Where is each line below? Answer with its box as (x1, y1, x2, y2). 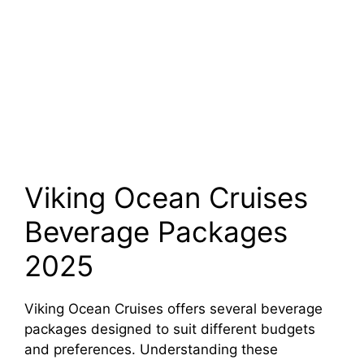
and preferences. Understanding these (24, 341, 278, 357)
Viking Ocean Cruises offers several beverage (24, 301, 323, 317)
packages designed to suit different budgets (24, 321, 315, 337)
